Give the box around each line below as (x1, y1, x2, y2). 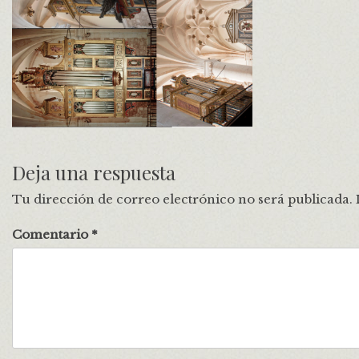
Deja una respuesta (12, 159, 175, 185)
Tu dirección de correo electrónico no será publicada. (12, 191, 353, 207)
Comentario (12, 227, 91, 243)
